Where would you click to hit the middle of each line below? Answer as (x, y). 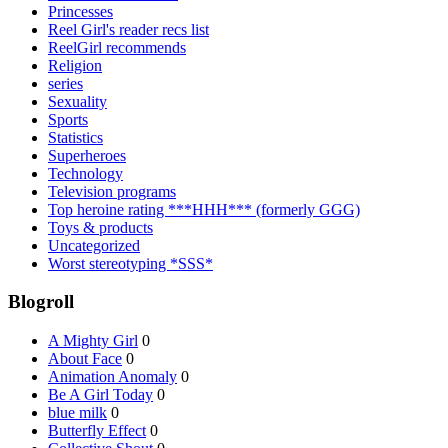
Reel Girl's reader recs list (128, 29)
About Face (85, 359)
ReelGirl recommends (117, 47)
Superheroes (87, 155)
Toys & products (100, 227)
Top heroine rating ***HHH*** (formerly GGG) (204, 209)
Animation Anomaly (112, 377)
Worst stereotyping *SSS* (130, 263)
